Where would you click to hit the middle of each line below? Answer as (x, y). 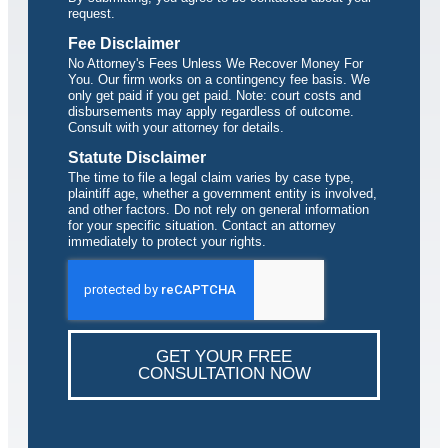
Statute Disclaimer (137, 157)
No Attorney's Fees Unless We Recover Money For (215, 63)
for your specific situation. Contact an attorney (202, 225)
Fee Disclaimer (124, 43)
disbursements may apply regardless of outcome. (211, 111)
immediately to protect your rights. (167, 241)
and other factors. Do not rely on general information (218, 209)
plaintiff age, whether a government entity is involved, (222, 193)
